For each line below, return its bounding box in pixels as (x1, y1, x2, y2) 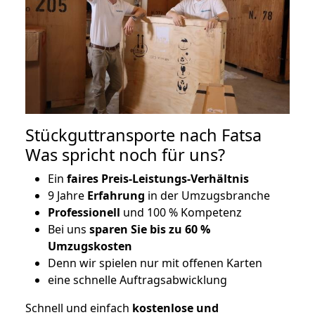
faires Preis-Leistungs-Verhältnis (64, 171, 249, 187)
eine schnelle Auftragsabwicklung (48, 272, 227, 288)
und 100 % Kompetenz (120, 205, 242, 221)
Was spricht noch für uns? (25, 143, 225, 167)
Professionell (48, 205, 120, 221)
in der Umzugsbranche (145, 188, 270, 204)
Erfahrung (87, 188, 145, 204)
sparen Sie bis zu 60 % (89, 221, 210, 238)
